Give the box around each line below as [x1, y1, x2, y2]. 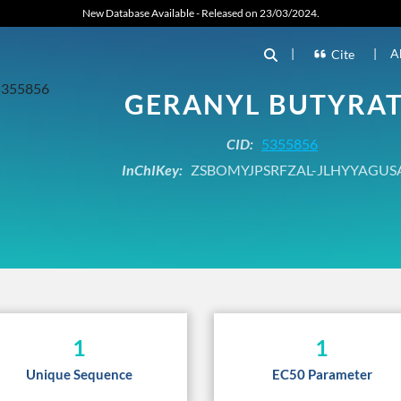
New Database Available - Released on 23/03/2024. [81, 6, 320, 20]
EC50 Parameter [271, 366, 372, 382]
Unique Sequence [26, 366, 132, 382]
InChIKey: [122, 160, 183, 178]
